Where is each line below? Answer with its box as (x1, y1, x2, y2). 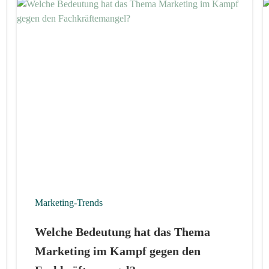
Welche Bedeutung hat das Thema (34, 225, 210, 238)
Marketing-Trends (34, 197, 103, 208)
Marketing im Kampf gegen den (34, 244, 201, 258)
